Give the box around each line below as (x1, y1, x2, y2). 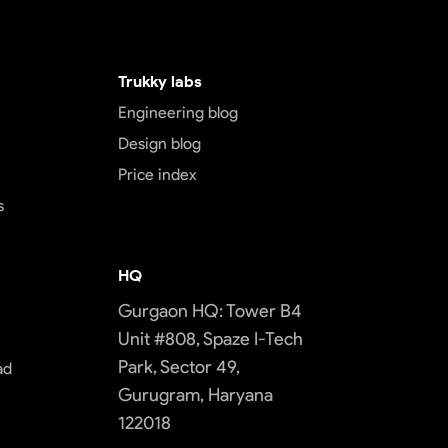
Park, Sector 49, (117, 356, 240, 378)
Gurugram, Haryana (117, 384, 273, 406)
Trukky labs (117, 72, 202, 91)
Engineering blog (117, 103, 238, 122)
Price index (117, 165, 197, 184)
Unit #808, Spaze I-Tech (117, 328, 303, 350)
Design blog (117, 134, 201, 153)
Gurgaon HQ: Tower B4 (117, 300, 302, 322)
